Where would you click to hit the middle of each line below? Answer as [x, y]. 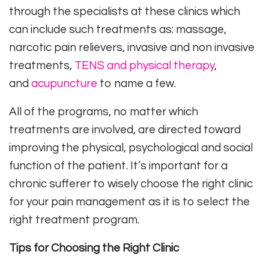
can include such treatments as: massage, [118, 30]
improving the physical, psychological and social [131, 148]
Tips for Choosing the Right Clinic [94, 248]
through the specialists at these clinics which [125, 12]
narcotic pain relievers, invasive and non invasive [132, 48]
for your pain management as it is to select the [129, 202]
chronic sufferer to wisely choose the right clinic [131, 184]
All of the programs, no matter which [104, 112]
